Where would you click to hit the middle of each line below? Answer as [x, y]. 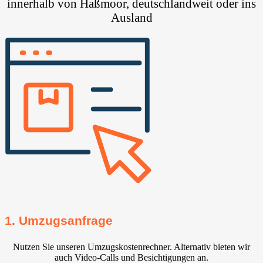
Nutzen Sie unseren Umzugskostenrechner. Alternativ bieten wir [131, 247]
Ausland [131, 18]
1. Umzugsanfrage [59, 220]
